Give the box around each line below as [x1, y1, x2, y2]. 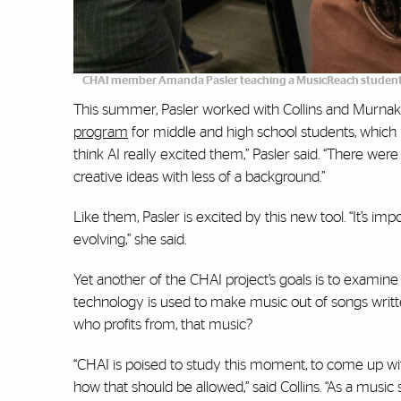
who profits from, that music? [73, 317, 252, 333]
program [73, 124, 128, 141]
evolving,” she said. [73, 232, 186, 248]
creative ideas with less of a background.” [73, 169, 325, 185]
